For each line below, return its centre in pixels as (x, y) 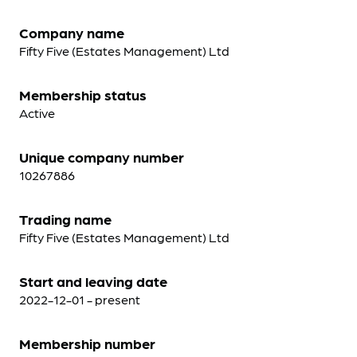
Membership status (83, 94)
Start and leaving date (93, 281)
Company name (72, 32)
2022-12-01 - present (80, 299)
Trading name (65, 219)
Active (37, 113)
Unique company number (102, 157)
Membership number (87, 343)
